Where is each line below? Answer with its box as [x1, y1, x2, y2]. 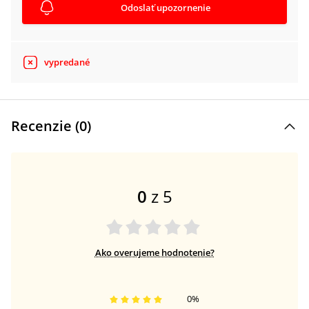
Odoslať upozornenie [121, 1, 210, 14]
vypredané [44, 56, 90, 68]
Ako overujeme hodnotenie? [94, 246, 215, 259]
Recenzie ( [11, 117, 79, 135]
